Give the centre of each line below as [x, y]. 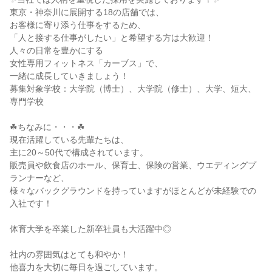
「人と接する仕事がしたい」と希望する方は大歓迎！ [112, 38]
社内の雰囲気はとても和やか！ [69, 254]
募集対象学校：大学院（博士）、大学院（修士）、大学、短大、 [133, 89]
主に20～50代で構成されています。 [79, 152]
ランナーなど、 [39, 178]
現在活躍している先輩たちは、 [69, 140]
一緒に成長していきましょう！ [69, 76]
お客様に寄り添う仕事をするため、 [78, 25]
